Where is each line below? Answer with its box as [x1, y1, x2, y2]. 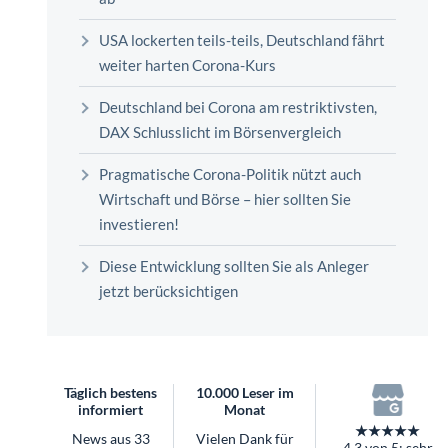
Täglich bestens [64, 383, 157, 401]
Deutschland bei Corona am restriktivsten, [99, 97, 377, 116]
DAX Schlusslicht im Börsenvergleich [99, 122, 341, 141]
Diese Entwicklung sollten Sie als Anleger [99, 256, 369, 275]
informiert [78, 400, 143, 418]
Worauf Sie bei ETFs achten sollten [81, 27, 295, 45]
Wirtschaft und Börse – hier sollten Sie [99, 189, 351, 208]
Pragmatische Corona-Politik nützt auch [99, 164, 361, 183]
